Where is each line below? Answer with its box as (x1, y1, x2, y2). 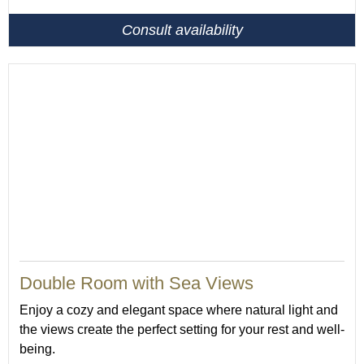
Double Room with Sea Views (19, 273, 253, 293)
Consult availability (121, 21, 243, 38)
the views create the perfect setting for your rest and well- (19, 323, 344, 336)
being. (19, 342, 55, 356)
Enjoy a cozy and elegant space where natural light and (19, 303, 338, 317)
